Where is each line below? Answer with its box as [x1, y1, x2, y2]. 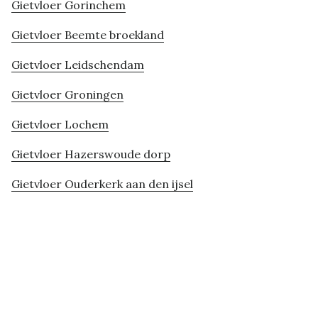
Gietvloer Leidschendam [11, 57, 144, 72]
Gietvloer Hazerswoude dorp [11, 147, 170, 162]
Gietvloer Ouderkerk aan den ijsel [11, 177, 193, 192]
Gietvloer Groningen [11, 87, 124, 102]
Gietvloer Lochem [11, 117, 109, 132]
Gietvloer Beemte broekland [11, 28, 164, 43]
